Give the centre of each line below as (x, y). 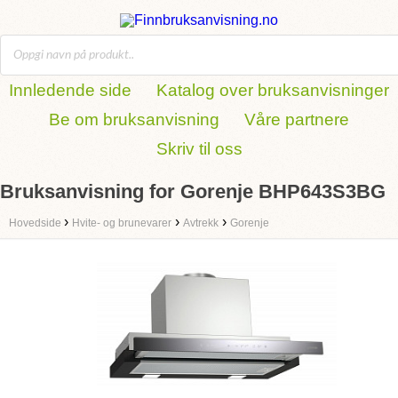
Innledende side (70, 90)
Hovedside (36, 223)
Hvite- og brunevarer (122, 223)
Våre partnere (297, 119)
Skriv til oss (199, 149)
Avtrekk (201, 223)
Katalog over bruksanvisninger (273, 90)
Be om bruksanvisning (134, 119)
